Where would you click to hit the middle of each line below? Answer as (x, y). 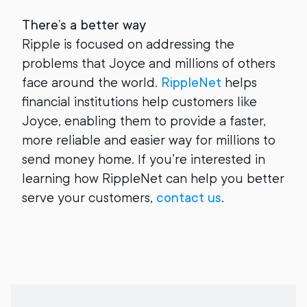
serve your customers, (89, 198)
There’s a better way (84, 25)
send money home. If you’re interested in (144, 159)
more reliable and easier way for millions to (149, 140)
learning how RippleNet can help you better (153, 179)
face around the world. (91, 83)
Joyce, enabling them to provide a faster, (144, 121)
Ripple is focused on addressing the (128, 44)
